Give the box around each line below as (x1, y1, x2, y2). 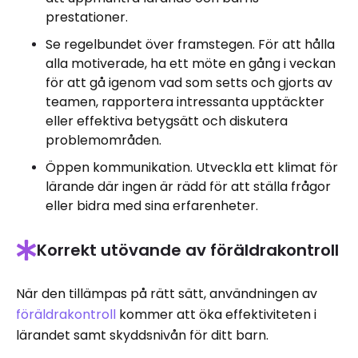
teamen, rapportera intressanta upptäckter (46, 92, 324, 111)
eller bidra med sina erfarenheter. (46, 196, 258, 215)
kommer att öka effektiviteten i (116, 304, 316, 324)
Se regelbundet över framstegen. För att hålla (46, 34, 335, 54)
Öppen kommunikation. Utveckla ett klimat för (46, 157, 338, 177)
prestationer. (46, 7, 128, 26)
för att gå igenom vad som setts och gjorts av (46, 73, 332, 92)
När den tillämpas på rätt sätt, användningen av (16, 284, 317, 303)
